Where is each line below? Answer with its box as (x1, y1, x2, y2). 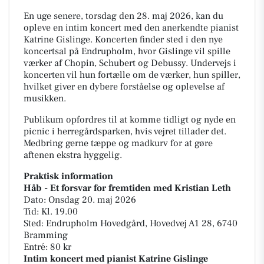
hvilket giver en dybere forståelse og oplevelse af (24, 81, 225, 93)
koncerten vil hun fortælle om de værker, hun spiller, (24, 69, 240, 81)
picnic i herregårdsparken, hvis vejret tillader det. (24, 126, 226, 138)
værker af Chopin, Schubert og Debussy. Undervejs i (24, 57, 236, 70)
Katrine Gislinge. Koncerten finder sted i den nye (24, 34, 223, 46)
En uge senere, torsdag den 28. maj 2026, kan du (24, 10, 223, 22)
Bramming (24, 229, 68, 242)
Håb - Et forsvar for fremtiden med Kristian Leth (24, 182, 231, 194)
